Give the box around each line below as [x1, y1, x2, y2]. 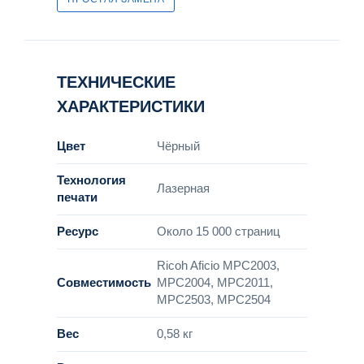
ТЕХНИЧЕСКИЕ [57, 72, 175, 91]
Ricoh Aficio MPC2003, [157, 258, 279, 272]
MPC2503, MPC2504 [157, 292, 271, 306]
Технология [57, 173, 126, 187]
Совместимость [57, 275, 151, 289]
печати [57, 190, 97, 204]
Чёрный [157, 139, 200, 153]
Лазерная [157, 181, 210, 195]
